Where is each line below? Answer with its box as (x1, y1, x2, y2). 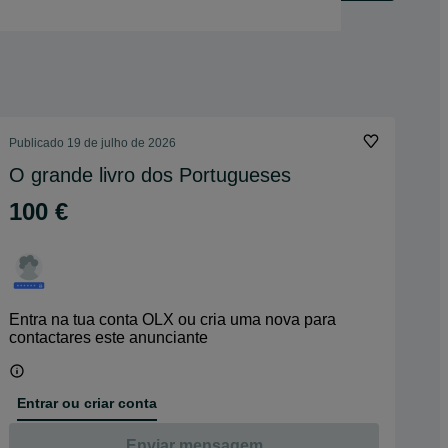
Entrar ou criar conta (17, 394, 157, 411)
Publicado (9, 136, 67, 150)
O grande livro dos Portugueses (9, 164, 291, 186)
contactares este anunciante (9, 329, 208, 346)
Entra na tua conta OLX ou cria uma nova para (9, 311, 336, 328)
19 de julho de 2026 (67, 136, 176, 150)
